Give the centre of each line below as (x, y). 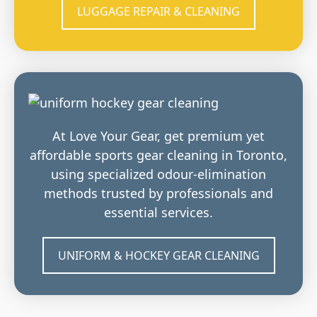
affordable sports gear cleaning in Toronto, (158, 155)
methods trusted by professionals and (158, 193)
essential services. (158, 212)
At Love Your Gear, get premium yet (158, 136)
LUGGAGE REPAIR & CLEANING (158, 11)
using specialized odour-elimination (158, 174)
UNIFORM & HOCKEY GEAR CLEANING (158, 256)
